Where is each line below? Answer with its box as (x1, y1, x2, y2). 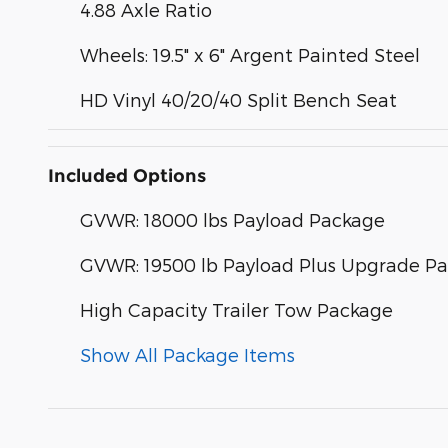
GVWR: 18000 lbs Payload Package (80, 208, 385, 230)
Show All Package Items (80, 343, 295, 365)
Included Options (48, 164, 206, 187)
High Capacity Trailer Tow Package (80, 298, 393, 320)
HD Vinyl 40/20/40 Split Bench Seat (80, 88, 397, 110)
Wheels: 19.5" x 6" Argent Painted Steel (80, 43, 420, 65)
